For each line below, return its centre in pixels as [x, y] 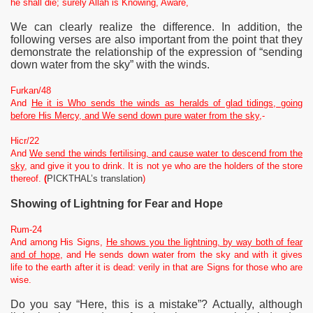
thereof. [27, 179]
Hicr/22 [25, 141]
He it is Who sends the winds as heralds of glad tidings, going [167, 103]
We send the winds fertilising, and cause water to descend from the [166, 154]
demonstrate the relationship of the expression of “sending [156, 52]
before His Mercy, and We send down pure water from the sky [135, 115]
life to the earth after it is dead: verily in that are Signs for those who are [156, 267]
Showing [34, 203]
